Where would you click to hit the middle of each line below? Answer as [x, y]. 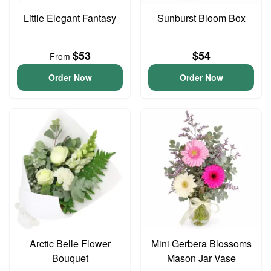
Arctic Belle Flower [70, 243]
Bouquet [70, 258]
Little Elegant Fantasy [70, 18]
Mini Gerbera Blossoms [201, 243]
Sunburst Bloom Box [201, 18]
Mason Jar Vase [201, 258]
